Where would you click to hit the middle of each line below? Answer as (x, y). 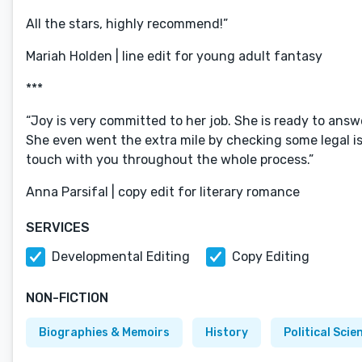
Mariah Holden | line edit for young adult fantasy (174, 56)
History (227, 333)
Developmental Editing (121, 257)
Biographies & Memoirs (104, 333)
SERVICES (58, 227)
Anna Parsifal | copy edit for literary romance (163, 192)
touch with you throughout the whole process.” (170, 160)
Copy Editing (271, 257)
